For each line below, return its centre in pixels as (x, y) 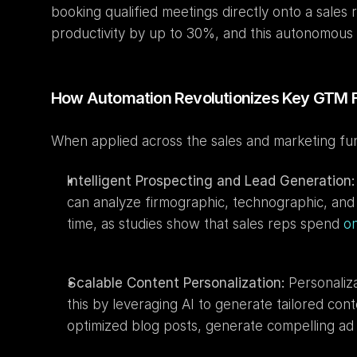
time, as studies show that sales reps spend (205, 224)
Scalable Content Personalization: (176, 283)
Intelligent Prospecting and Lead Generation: (211, 181)
